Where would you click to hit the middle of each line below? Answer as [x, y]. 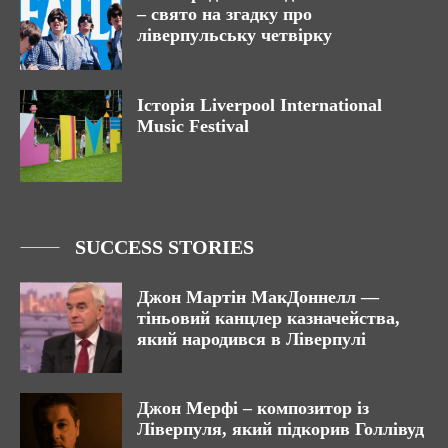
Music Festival [193, 125]
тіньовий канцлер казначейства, [268, 317]
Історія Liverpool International [259, 104]
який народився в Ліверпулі [251, 338]
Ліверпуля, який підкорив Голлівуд [280, 429]
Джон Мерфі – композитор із [253, 408]
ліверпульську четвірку [234, 35]
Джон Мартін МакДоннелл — [258, 296]
